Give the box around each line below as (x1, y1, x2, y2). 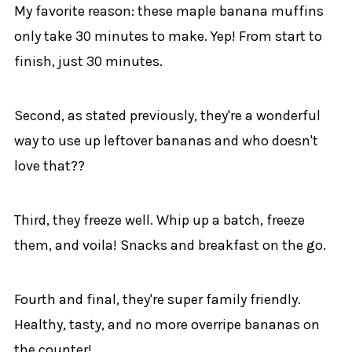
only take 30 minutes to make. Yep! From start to (13, 27, 322, 45)
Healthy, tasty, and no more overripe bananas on (13, 315, 320, 333)
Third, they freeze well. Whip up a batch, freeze (13, 211, 305, 229)
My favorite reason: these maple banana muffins (13, 2, 324, 20)
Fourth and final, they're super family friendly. (13, 290, 301, 308)
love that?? (13, 156, 85, 174)
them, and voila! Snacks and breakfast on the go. (13, 236, 326, 254)
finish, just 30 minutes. (13, 52, 163, 70)
